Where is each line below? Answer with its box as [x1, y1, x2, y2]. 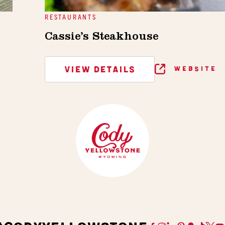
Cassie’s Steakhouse [45, 32, 158, 43]
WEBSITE [171, 65, 216, 73]
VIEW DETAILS [64, 64, 135, 75]
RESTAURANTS [45, 12, 97, 21]
